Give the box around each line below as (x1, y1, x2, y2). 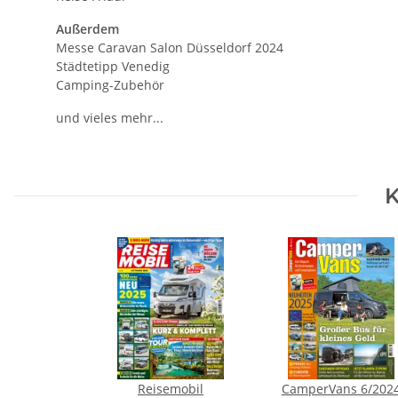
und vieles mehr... (56, 108, 163, 126)
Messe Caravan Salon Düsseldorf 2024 (56, 38, 283, 56)
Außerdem (56, 20, 119, 37)
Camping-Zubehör (56, 76, 164, 93)
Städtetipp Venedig (56, 57, 170, 75)
